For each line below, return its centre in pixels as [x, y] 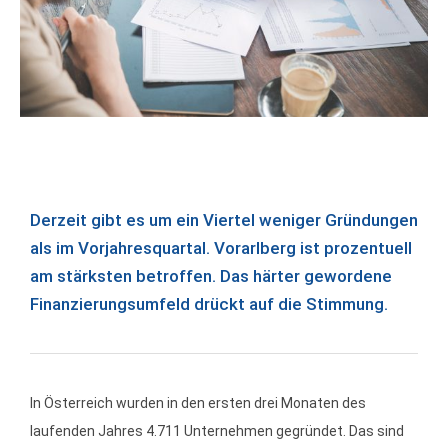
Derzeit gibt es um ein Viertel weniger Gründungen [224, 220]
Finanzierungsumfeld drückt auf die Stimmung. [209, 304]
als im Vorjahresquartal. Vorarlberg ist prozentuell [221, 248]
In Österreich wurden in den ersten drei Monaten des [198, 403]
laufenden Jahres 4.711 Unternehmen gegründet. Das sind [217, 431]
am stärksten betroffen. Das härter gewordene [211, 276]
